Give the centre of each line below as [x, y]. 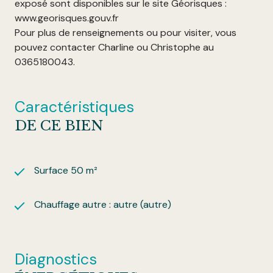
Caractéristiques [74, 107]
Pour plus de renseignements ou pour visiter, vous [126, 33]
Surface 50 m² [66, 171]
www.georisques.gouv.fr [67, 18]
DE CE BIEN [59, 126]
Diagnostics [56, 260]
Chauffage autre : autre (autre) [103, 205]
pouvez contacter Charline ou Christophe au [114, 48]
